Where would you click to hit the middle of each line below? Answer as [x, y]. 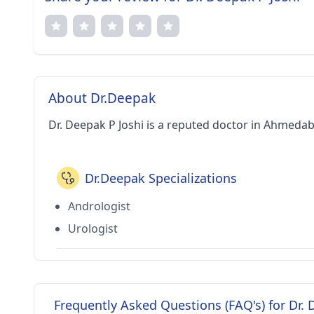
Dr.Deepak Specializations [161, 178]
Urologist [93, 228]
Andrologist [99, 206]
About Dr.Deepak [102, 98]
